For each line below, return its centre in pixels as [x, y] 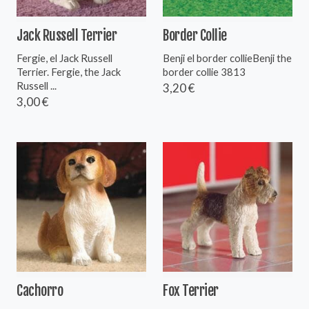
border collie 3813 [204, 71]
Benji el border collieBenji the [227, 58]
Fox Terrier [191, 290]
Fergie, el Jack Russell [64, 58]
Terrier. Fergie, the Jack [69, 71]
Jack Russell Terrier [67, 35]
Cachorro [40, 290]
